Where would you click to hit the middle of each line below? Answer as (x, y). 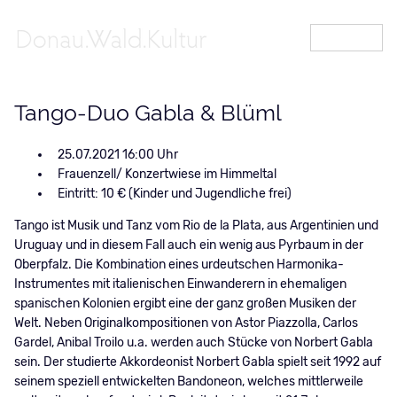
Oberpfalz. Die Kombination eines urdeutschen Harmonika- (179, 265)
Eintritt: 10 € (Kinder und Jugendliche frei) (174, 194)
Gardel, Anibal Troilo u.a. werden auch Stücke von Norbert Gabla (193, 343)
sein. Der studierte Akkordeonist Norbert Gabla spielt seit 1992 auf (197, 362)
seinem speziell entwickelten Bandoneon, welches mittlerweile (188, 381)
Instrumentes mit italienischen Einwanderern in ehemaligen (180, 284)
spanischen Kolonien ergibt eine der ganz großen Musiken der (185, 304)
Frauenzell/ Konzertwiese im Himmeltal (167, 174)
